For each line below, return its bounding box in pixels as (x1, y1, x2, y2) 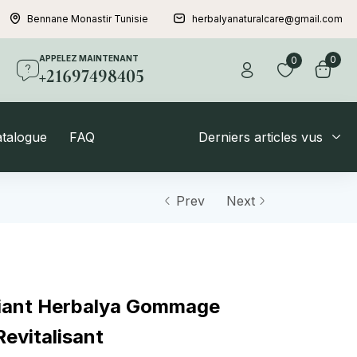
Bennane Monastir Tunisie (27, 13, 149, 25)
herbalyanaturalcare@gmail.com (191, 13, 343, 25)
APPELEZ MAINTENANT (39, 53, 139, 63)
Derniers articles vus (198, 129, 324, 145)
